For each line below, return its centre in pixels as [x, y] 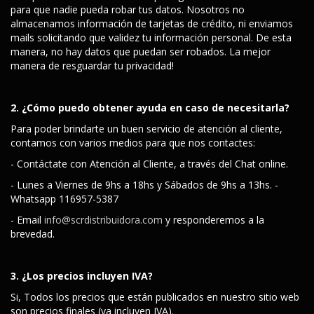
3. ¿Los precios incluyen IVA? [82, 276]
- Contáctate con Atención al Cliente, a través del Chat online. [149, 164]
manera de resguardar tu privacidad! [92, 66]
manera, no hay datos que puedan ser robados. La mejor [141, 52]
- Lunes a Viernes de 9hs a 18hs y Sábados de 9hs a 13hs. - [144, 185]
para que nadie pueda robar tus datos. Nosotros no [128, 9]
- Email [27, 220]
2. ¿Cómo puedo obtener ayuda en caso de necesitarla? [150, 108]
